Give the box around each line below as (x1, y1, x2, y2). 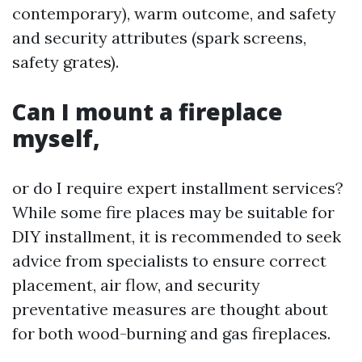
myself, (12, 123, 100, 154)
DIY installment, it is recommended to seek (12, 226, 341, 247)
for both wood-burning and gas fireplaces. (12, 323, 330, 344)
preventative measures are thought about (12, 299, 328, 320)
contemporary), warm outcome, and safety (12, 3, 336, 24)
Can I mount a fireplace (12, 96, 283, 128)
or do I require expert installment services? (12, 178, 343, 199)
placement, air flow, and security (12, 275, 260, 296)
